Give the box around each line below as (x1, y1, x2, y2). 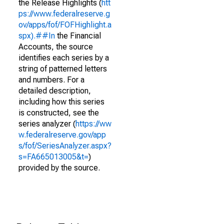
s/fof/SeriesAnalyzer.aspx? (18, 141, 111, 150)
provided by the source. (18, 163, 100, 172)
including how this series (18, 97, 104, 106)
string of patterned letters (18, 64, 107, 73)
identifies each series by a (18, 53, 109, 62)
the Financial (55, 31, 101, 40)
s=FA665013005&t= (18, 152, 88, 161)
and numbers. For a (18, 75, 84, 84)
